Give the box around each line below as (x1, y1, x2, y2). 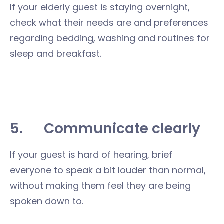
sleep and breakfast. (10, 47, 101, 60)
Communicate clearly (44, 119, 200, 138)
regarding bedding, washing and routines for (10, 32, 210, 44)
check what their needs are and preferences (10, 16, 208, 29)
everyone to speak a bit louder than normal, (10, 164, 206, 176)
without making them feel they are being (10, 179, 191, 192)
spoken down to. (10, 195, 83, 207)
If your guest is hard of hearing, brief (10, 148, 172, 161)
